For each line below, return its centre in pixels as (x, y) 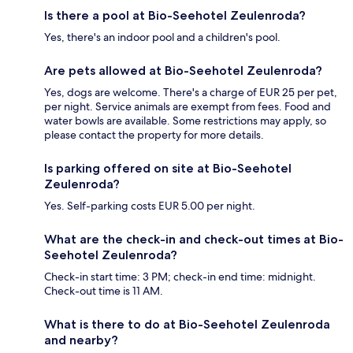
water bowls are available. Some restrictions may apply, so (185, 120)
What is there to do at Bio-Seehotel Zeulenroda (187, 324)
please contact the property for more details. (154, 134)
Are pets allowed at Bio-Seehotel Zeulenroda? (183, 70)
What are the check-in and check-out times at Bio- (194, 239)
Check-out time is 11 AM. (104, 290)
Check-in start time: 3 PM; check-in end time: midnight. (180, 276)
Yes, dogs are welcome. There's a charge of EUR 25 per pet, (191, 92)
